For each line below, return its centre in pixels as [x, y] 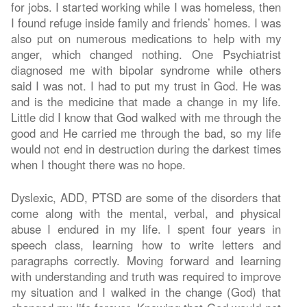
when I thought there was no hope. [98, 164]
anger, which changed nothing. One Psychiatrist [146, 54]
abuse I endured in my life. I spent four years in [146, 229]
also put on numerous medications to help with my [146, 38]
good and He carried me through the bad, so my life [146, 133]
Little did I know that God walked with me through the [146, 117]
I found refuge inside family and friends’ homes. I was [146, 22]
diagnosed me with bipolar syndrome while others [146, 70]
